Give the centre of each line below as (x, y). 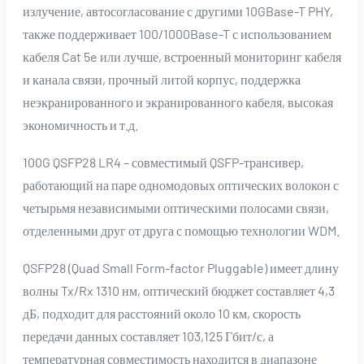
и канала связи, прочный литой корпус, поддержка (162, 79)
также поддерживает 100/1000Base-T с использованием (177, 33)
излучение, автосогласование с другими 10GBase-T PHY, (178, 11)
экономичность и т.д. (80, 124)
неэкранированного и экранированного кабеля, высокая (178, 102)
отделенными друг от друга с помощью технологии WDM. (181, 230)
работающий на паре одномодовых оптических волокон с (181, 184)
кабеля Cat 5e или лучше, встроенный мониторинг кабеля (182, 56)
